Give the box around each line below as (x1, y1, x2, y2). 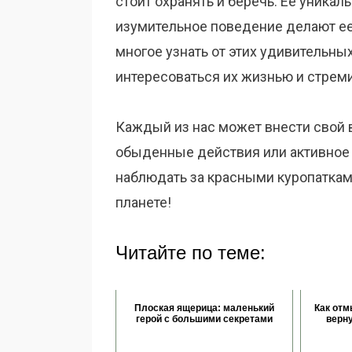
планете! (115, 194, 171, 211)
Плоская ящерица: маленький (134, 302, 274, 313)
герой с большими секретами (135, 313, 273, 324)
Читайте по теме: (115, 242, 266, 263)
